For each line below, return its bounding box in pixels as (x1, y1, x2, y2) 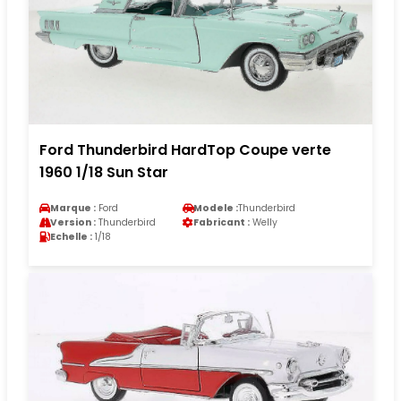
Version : (50, 215, 96, 229)
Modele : (193, 200, 238, 215)
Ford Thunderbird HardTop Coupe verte (39, 139, 331, 160)
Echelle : (50, 229, 92, 243)
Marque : (50, 200, 96, 215)
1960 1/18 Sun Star (39, 161, 168, 183)
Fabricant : (193, 215, 250, 229)
